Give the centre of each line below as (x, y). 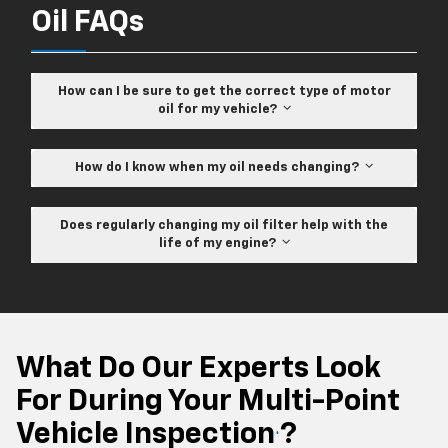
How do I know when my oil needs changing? (220, 168)
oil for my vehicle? (220, 110)
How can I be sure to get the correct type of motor (224, 92)
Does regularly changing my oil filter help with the (224, 226)
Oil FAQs (87, 23)
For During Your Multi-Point (208, 402)
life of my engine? (220, 244)
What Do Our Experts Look (198, 369)
